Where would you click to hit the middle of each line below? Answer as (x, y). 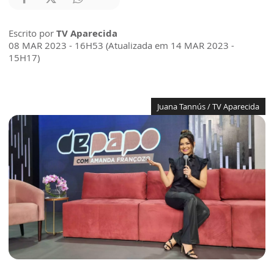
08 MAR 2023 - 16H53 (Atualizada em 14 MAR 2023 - (121, 46)
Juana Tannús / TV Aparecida (208, 107)
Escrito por (32, 33)
